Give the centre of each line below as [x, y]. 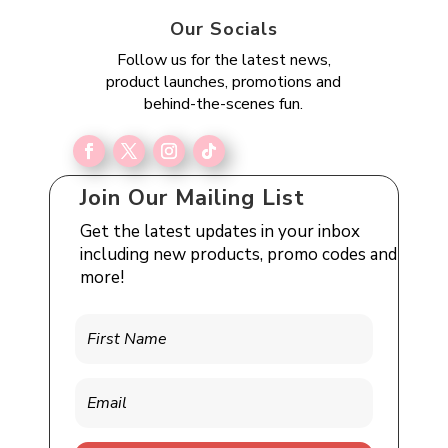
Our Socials [223, 29]
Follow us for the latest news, [223, 60]
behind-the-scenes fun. [224, 104]
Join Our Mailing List [193, 198]
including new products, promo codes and [239, 255]
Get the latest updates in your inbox [220, 232]
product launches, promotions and [224, 82]
